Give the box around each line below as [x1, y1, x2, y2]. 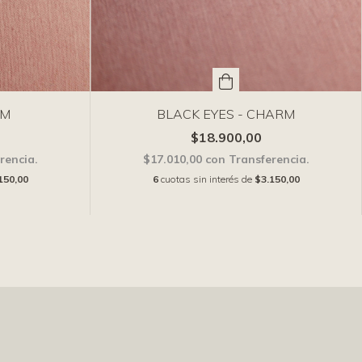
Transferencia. [228, 152, 309, 167]
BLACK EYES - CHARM [157, 106, 295, 123]
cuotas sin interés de [160, 173, 255, 186]
